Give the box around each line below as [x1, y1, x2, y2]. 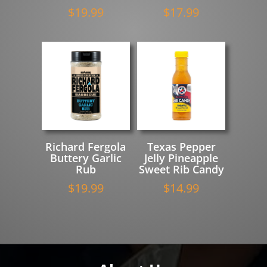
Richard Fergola [45, 139, 126, 154]
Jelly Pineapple [144, 150, 219, 165]
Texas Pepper [147, 139, 216, 154]
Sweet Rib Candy [138, 162, 224, 176]
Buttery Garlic [49, 150, 122, 165]
